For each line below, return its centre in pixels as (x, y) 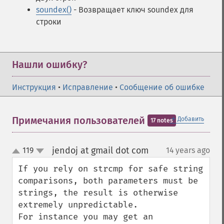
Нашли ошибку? (49, 64)
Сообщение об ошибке (162, 87)
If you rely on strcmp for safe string (110, 169)
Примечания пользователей (80, 120)
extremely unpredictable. (78, 205)
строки (49, 22)
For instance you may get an (85, 217)
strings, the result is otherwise (98, 193)
